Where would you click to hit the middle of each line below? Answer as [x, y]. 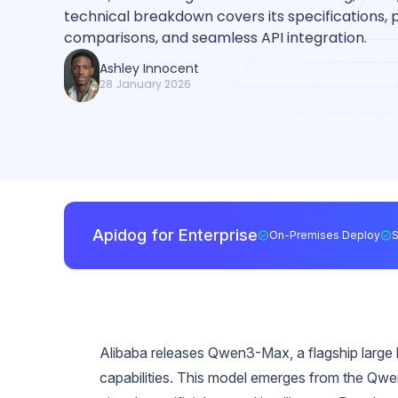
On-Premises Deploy [325, 235]
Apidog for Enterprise [175, 235]
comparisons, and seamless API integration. [215, 38]
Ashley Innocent [149, 68]
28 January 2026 [145, 84]
